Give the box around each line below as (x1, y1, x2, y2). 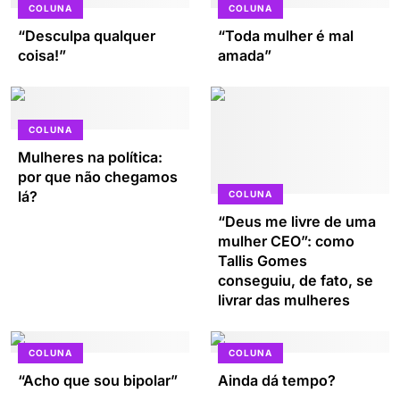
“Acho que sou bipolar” (18, 371, 178, 389)
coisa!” (18, 46, 66, 64)
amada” (218, 46, 271, 64)
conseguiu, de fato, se (218, 271, 373, 289)
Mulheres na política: (18, 148, 162, 166)
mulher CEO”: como (218, 232, 354, 250)
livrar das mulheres (218, 291, 350, 309)
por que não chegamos (18, 168, 178, 186)
